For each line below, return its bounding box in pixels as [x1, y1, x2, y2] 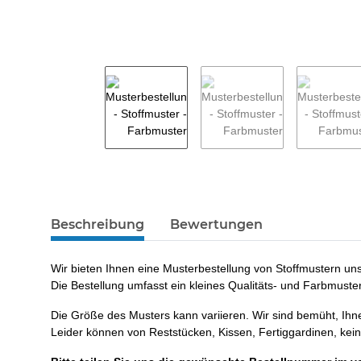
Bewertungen [170, 217, 263, 232]
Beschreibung [51, 217, 144, 232]
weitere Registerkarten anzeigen [50, 210, 215, 222]
